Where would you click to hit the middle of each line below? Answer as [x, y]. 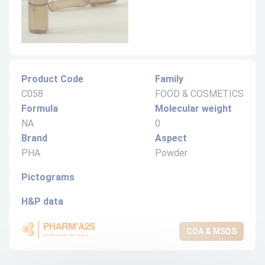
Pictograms [48, 177]
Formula [40, 109]
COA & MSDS [211, 231]
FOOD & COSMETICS [199, 94]
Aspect [171, 138]
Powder [171, 153]
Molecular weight [193, 109]
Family [169, 79]
